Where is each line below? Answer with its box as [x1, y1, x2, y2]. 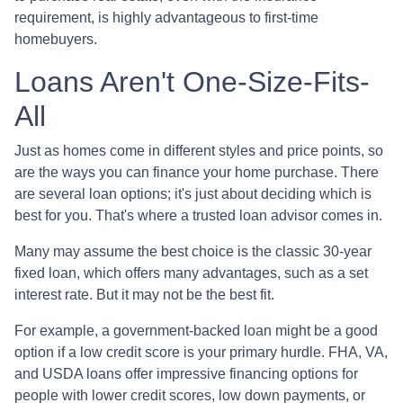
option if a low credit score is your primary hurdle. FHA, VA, [14, 344, 388, 360]
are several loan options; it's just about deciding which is [14, 185, 372, 201]
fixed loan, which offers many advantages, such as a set [14, 264, 368, 281]
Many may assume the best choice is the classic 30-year [14, 243, 372, 259]
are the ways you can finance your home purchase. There [14, 164, 379, 180]
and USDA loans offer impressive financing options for [14, 365, 358, 381]
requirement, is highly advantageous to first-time [14, 9, 318, 25]
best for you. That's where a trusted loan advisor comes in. [14, 207, 382, 223]
